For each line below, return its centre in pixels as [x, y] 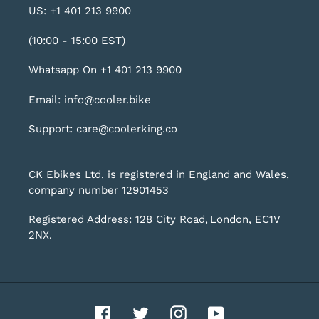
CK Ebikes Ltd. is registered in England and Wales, [159, 174]
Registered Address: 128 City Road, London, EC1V [154, 220]
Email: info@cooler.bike [90, 99]
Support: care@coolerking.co [103, 129]
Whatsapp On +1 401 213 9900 [105, 70]
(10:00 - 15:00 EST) [77, 40]
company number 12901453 [99, 190]
